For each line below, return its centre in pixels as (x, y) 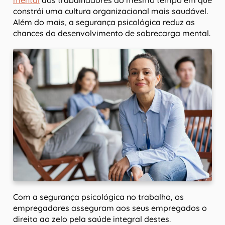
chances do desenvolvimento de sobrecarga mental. (112, 33)
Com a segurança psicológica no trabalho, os (98, 197)
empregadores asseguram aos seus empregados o (110, 208)
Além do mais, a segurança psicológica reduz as (104, 22)
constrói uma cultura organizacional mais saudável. (110, 11)
